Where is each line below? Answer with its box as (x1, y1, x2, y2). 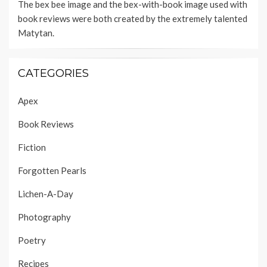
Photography (18, 212, 71, 223)
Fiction (18, 142, 46, 153)
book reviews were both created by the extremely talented (18, 13, 247, 24)
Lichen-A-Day (18, 188, 73, 200)
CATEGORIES (18, 67, 89, 80)
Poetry (18, 235, 46, 246)
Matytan (18, 27, 52, 39)
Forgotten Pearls (18, 165, 86, 176)
